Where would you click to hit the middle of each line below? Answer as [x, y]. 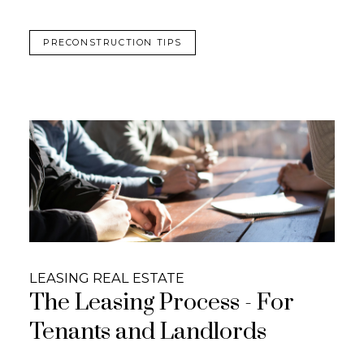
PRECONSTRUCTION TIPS [113, 42]
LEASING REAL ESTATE [106, 278]
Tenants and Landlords [147, 333]
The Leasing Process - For [161, 303]
